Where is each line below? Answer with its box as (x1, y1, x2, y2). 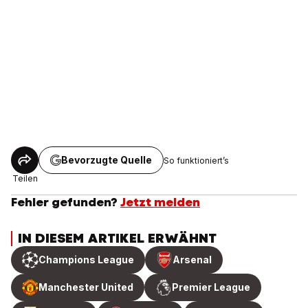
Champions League (38, 254, 134, 266)
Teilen (12, 173, 38, 184)
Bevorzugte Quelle (61, 154, 152, 166)
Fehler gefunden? (11, 195, 118, 210)
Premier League (172, 281, 250, 294)
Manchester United (38, 281, 133, 294)
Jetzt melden (120, 195, 200, 210)
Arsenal (173, 254, 212, 266)
